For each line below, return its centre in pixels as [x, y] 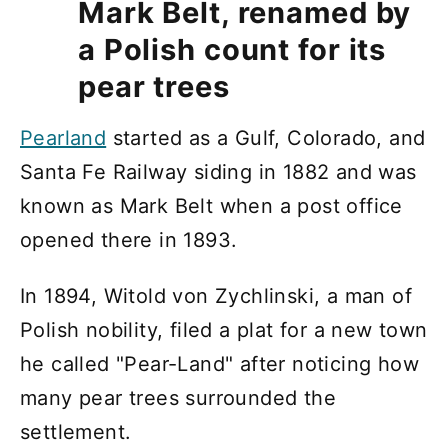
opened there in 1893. [129, 239]
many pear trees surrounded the [178, 397]
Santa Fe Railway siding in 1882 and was [218, 171]
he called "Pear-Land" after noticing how [219, 363]
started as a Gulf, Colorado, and [266, 137]
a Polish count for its [232, 49]
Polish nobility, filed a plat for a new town [224, 329]
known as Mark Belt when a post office [211, 205]
